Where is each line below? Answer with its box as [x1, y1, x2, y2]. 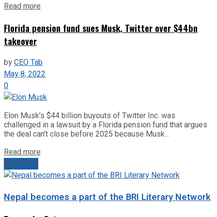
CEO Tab [14, 56, 43, 68]
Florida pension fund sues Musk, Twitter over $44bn [4, 21, 198, 35]
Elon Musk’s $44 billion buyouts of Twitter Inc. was [4, 110, 175, 120]
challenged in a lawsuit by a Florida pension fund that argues [4, 120, 207, 129]
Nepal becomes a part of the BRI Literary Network [4, 190, 211, 204]
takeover [4, 34, 37, 48]
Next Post [4, 157, 38, 170]
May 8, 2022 [4, 68, 46, 80]
